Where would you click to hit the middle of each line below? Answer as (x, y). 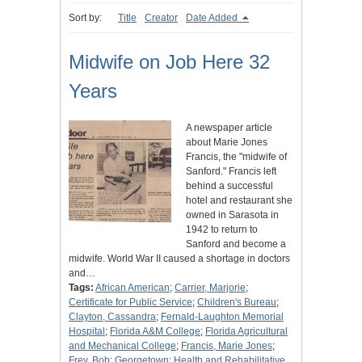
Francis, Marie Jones (227, 346)
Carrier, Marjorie (210, 288)
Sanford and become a (236, 244)
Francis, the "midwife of (236, 157)
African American (133, 288)
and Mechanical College (122, 346)
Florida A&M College (155, 332)
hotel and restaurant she (239, 201)
